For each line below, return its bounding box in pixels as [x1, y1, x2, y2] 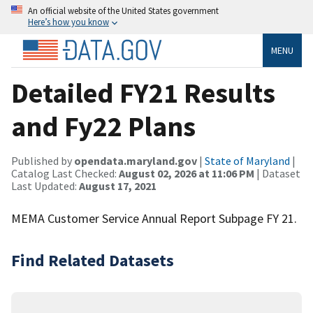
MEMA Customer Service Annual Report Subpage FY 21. [11, 210, 297, 226]
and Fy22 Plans [11, 108, 196, 144]
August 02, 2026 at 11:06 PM [119, 166, 254, 180]
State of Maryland [205, 153, 290, 168]
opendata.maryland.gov [74, 153, 197, 168]
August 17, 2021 [79, 178, 156, 193]
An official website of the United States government [28, 5, 219, 16]
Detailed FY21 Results [11, 75, 275, 110]
